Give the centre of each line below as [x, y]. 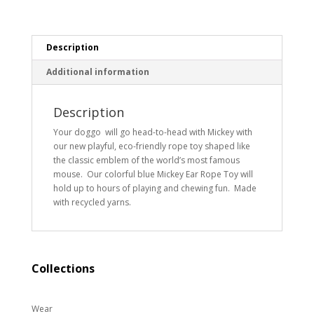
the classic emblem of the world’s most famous [146, 160]
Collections [63, 268]
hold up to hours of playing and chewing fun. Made [155, 188]
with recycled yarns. [92, 202]
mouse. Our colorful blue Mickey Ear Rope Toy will [153, 174]
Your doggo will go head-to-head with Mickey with [152, 132]
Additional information [97, 72]
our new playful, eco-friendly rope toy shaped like [151, 146]
